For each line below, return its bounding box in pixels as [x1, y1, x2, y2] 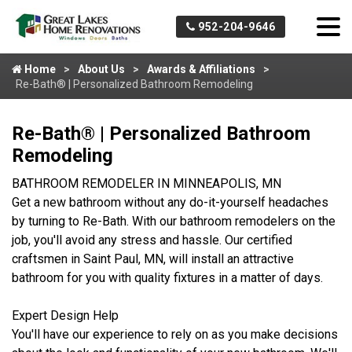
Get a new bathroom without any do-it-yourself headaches [12, 195, 328, 210]
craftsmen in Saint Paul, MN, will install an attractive [12, 251, 294, 266]
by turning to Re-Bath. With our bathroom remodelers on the [12, 214, 335, 229]
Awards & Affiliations [147, 63, 255, 75]
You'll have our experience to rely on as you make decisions [12, 327, 338, 342]
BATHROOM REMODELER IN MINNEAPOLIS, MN [12, 176, 281, 191]
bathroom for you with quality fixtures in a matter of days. [12, 270, 323, 285]
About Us [78, 63, 125, 75]
